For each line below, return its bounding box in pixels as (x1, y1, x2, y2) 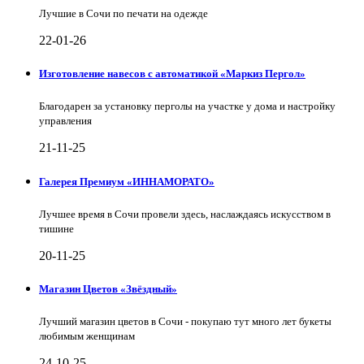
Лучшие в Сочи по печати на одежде (39, 7, 208, 19)
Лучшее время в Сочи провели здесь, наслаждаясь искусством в (39, 207, 331, 220)
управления (39, 115, 92, 128)
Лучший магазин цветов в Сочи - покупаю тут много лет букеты (39, 315, 331, 328)
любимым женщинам (39, 330, 135, 343)
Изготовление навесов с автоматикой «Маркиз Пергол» (39, 67, 305, 80)
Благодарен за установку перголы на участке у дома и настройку (39, 100, 336, 113)
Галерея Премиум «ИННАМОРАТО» (39, 175, 214, 188)
